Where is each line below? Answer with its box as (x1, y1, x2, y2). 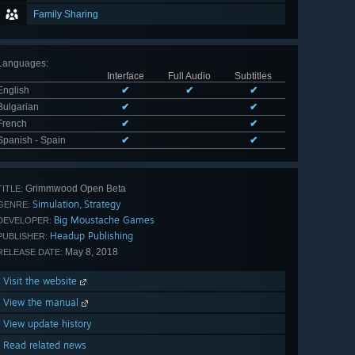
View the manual (3, 296, 82, 309)
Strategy (84, 198, 121, 211)
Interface (106, 71, 144, 82)
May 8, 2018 (63, 246, 118, 258)
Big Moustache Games (54, 214, 155, 227)
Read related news (3, 339, 86, 352)
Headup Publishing (50, 230, 133, 242)
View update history (3, 318, 92, 330)
